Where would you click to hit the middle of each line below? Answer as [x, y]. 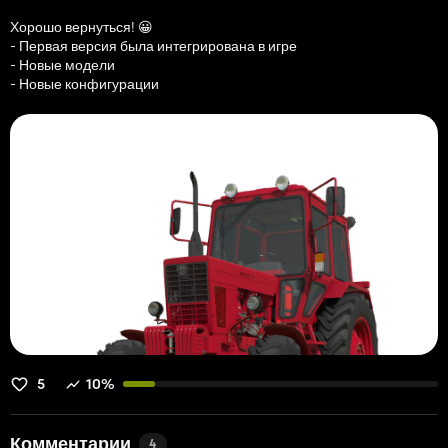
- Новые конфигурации [84, 84]
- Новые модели [62, 65]
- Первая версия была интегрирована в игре [153, 46]
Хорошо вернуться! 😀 [81, 27]
